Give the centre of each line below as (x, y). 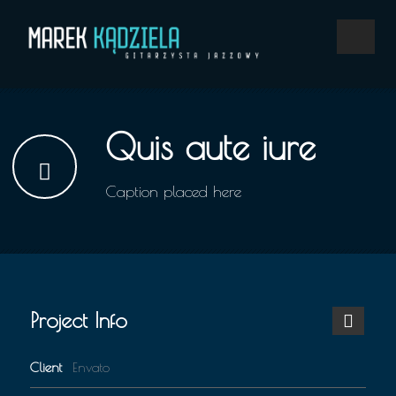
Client (48, 367)
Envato (91, 367)
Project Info (79, 320)
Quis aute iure (210, 147)
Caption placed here (173, 191)
